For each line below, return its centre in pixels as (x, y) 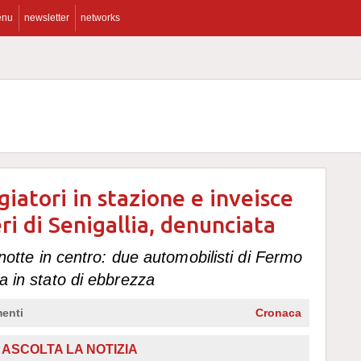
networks (100, 18)
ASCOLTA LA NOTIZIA (70, 349)
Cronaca (278, 313)
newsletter (47, 18)
